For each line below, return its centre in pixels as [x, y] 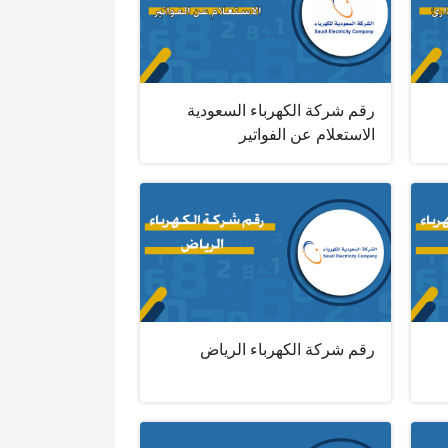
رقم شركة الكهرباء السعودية [280, 110]
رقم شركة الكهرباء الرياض [287, 350]
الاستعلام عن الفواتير [306, 134]
